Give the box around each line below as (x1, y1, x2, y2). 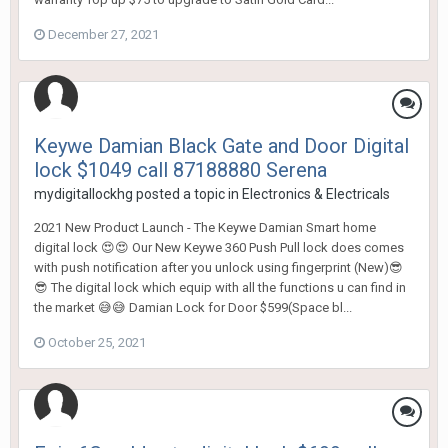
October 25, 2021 (48, 335, 146, 351)
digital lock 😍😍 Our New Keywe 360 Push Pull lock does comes (34, 240, 404, 256)
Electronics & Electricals (242, 186, 390, 203)
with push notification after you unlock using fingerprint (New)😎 (34, 260, 403, 276)
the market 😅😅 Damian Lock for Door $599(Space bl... (34, 300, 352, 316)
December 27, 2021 (48, 27, 159, 43)
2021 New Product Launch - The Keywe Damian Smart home (34, 220, 376, 236)
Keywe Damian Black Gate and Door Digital (34, 134, 409, 159)
